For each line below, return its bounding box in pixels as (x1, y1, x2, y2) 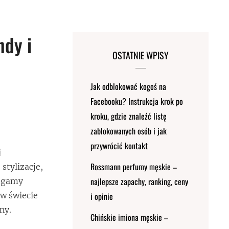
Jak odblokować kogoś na (90, 80, 167, 93)
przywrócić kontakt (90, 140, 148, 152)
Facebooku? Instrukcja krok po (90, 95, 184, 107)
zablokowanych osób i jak (90, 125, 167, 137)
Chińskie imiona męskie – (90, 211, 169, 223)
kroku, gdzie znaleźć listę (90, 110, 167, 122)
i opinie (90, 190, 113, 202)
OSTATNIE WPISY (112, 49, 169, 62)
